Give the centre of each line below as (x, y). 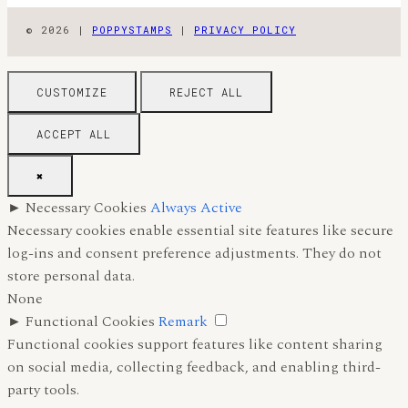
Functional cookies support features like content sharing (195, 344)
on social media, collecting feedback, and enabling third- (194, 367)
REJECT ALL (206, 92)
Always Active (196, 207)
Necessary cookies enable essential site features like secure (200, 230)
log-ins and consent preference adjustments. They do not (194, 253)
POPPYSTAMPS (132, 29)
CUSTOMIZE (72, 92)
